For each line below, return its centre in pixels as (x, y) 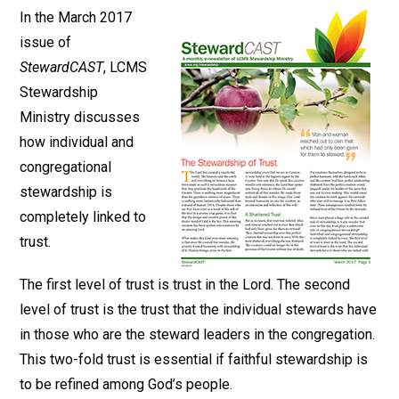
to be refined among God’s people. (126, 384)
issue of (46, 42)
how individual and (77, 142)
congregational (66, 167)
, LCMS (126, 67)
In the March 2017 (76, 17)
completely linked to (83, 217)
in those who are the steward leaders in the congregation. (198, 334)
